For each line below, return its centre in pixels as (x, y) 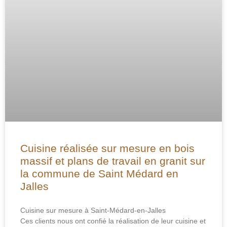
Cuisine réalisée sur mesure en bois (107, 148)
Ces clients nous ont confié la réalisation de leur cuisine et (113, 221)
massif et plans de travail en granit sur (113, 161)
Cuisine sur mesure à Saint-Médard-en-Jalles (93, 210)
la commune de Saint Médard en (99, 174)
